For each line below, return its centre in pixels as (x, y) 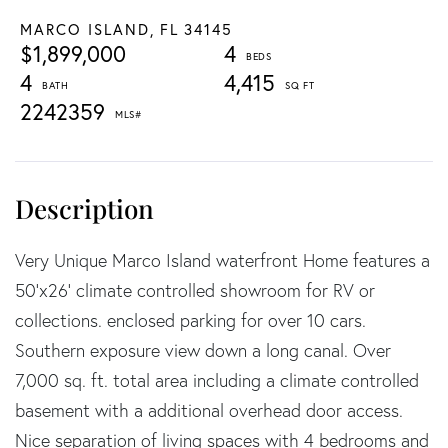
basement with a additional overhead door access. (209, 410)
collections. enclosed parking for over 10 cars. (190, 320)
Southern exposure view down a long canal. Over (203, 350)
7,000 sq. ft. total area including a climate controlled (217, 380)
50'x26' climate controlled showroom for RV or (195, 290)
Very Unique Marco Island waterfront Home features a (222, 260)
